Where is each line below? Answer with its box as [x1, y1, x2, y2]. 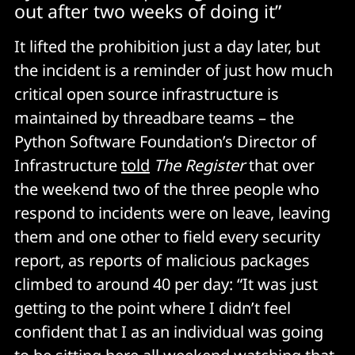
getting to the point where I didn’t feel [14, 296, 291, 319]
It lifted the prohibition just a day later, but [14, 35, 320, 57]
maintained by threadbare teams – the [14, 106, 294, 128]
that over [249, 154, 315, 176]
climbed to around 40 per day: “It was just [14, 273, 318, 295]
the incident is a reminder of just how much [14, 59, 333, 81]
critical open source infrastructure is [14, 82, 279, 105]
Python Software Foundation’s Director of [14, 130, 316, 152]
